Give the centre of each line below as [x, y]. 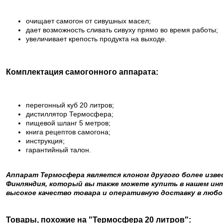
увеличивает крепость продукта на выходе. [96, 39]
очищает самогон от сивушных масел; [88, 21]
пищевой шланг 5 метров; [68, 123]
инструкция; [45, 141]
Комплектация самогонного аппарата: [82, 72]
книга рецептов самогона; [68, 132]
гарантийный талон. [58, 150]
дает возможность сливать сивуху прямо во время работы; [122, 30]
